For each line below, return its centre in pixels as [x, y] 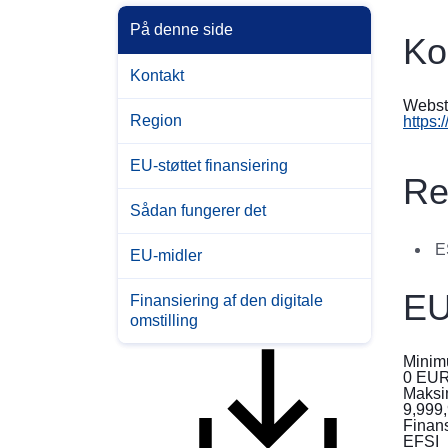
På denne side [181, 30]
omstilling [164, 321]
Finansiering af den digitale [226, 301]
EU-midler [166, 256]
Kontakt [157, 76]
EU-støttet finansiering [209, 166]
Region [156, 121]
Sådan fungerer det [198, 211]
